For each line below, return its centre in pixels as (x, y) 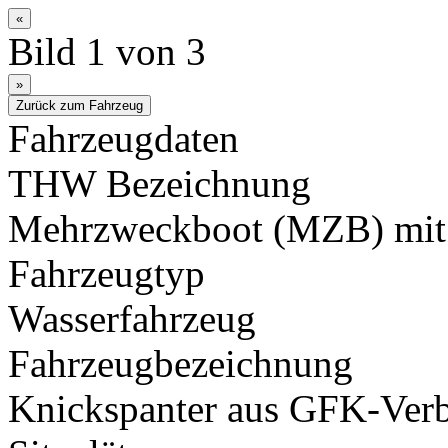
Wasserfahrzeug (132, 319)
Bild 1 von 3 (107, 52)
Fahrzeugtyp (106, 274)
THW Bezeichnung (159, 184)
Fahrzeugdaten (123, 139)
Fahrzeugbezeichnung (180, 364)
